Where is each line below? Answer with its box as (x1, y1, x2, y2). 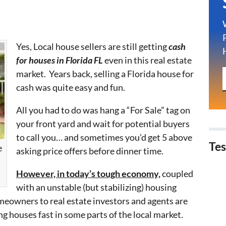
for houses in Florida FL (16, 54, 104, 66)
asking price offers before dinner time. (16, 145, 163, 156)
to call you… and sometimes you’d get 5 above (16, 131, 192, 143)
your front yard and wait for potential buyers (16, 118, 190, 129)
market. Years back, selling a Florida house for (16, 68, 194, 79)
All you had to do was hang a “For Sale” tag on (16, 104, 190, 116)
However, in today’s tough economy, (16, 167, 160, 179)
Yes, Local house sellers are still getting (16, 40, 168, 52)
